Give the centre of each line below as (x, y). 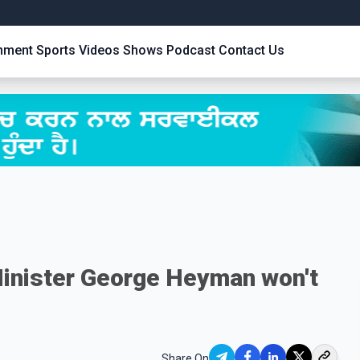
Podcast (191, 50)
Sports (56, 50)
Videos (99, 50)
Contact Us (252, 50)
